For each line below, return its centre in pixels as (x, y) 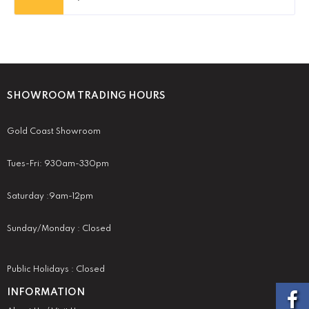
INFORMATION (46, 293)
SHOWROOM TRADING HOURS (86, 96)
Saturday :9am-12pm (50, 197)
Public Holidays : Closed (57, 270)
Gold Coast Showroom (54, 132)
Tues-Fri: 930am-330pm (58, 165)
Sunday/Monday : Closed (59, 229)
